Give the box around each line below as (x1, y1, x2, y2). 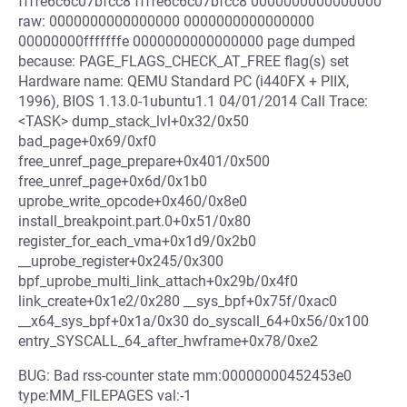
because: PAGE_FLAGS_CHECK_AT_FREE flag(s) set (18, 53, 349, 70)
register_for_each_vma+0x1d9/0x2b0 (18, 233, 256, 250)
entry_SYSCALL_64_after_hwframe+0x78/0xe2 (18, 333, 318, 350)
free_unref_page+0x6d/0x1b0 (18, 173, 207, 190)
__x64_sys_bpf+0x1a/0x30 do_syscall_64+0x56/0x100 (18, 313, 369, 330)
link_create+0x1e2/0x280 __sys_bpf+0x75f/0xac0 (18, 293, 337, 310)
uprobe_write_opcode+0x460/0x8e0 (18, 193, 247, 210)
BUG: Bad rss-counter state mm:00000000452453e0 (18, 367, 352, 384)
